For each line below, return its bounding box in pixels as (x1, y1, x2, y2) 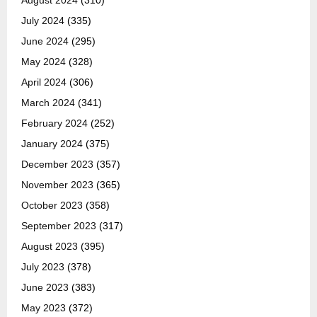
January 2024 (21, 138, 83, 150)
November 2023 (21, 179, 93, 191)
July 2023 (21, 261, 64, 273)
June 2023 (21, 282, 69, 294)
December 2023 (21, 158, 93, 171)
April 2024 (21, 76, 67, 88)
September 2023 (21, 220, 96, 232)
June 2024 (21, 35, 69, 47)
